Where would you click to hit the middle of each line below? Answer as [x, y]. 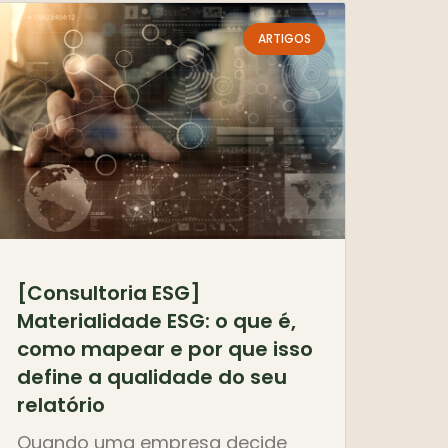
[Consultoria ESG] [109, 293]
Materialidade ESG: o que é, [156, 321]
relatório [61, 405]
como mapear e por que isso [165, 349]
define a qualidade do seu [152, 377]
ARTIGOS [284, 38]
